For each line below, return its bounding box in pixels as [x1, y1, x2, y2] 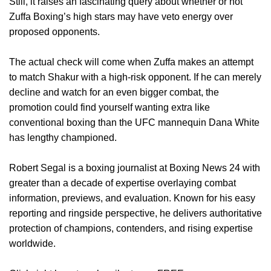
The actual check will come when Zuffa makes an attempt [9, 56, 253, 67]
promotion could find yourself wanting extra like [9, 102, 210, 113]
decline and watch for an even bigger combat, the [9, 87, 219, 97]
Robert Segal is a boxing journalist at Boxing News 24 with [9, 162, 260, 173]
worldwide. [9, 238, 56, 249]
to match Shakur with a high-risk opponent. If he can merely [9, 71, 261, 82]
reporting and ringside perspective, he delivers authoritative [9, 207, 262, 218]
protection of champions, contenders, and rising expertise [9, 223, 253, 233]
